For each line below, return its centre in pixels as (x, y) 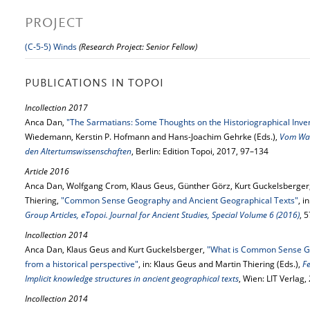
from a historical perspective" (82, 264)
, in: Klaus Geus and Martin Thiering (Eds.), (220, 264)
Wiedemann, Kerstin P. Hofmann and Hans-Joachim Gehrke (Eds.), (152, 137)
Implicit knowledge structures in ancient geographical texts (132, 279)
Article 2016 (47, 171)
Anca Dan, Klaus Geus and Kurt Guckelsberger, (116, 249)
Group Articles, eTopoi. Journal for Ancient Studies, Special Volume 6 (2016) (162, 215)
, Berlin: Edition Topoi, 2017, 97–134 (200, 151)
